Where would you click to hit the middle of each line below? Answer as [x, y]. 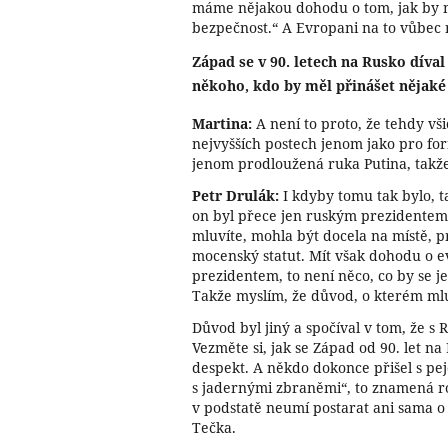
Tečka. [214, 427]
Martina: [222, 123]
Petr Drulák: [237, 195]
